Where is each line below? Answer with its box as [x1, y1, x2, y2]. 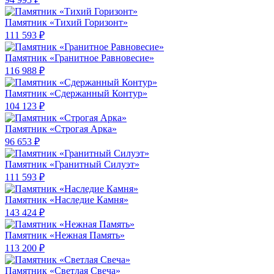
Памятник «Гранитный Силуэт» [5, 159, 139, 170]
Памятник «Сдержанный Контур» [5, 88, 147, 99]
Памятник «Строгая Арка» [5, 124, 117, 135]
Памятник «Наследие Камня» [5, 194, 128, 206]
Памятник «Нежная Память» [5, 230, 125, 241]
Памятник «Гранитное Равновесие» [5, 53, 154, 64]
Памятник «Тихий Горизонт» [5, 17, 128, 28]
